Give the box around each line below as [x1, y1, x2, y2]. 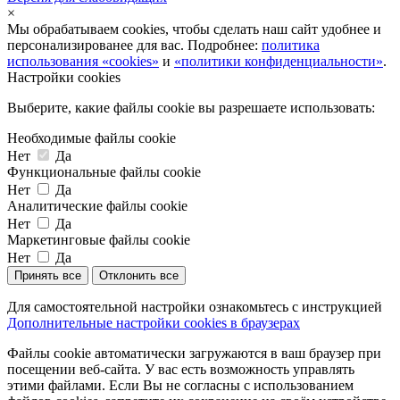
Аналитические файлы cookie [7, 197, 187, 213]
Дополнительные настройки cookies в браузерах [7, 314, 300, 330]
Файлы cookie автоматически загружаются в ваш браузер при [7, 345, 381, 361]
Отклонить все [99, 268, 179, 282]
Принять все [14, 268, 81, 282]
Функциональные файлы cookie [7, 163, 201, 179]
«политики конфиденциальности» [174, 53, 383, 69]
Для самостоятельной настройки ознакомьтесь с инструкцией [7, 298, 382, 314]
